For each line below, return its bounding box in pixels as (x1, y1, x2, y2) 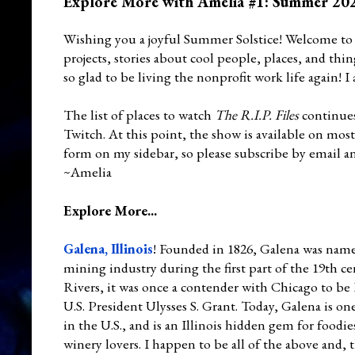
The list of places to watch (63, 105, 215, 124)
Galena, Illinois (63, 239, 153, 258)
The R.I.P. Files (215, 105, 299, 124)
